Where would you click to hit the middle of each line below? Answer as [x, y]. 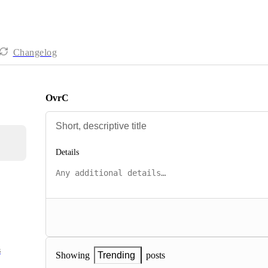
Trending [116, 255]
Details [67, 153]
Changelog [35, 52]
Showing [73, 255]
